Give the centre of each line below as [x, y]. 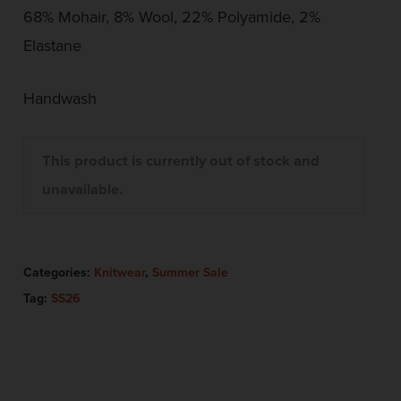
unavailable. [82, 190]
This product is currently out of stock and [180, 162]
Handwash [60, 99]
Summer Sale [190, 273]
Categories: [58, 273]
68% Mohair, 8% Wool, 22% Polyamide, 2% [171, 17]
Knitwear [119, 273]
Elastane [52, 46]
